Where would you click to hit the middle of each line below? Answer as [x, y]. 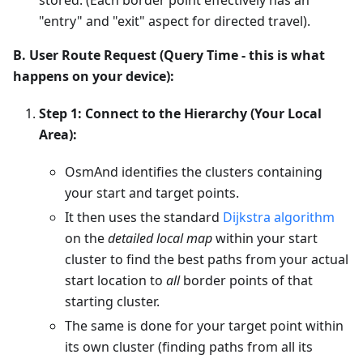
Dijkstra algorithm [279, 217]
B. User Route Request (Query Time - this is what [169, 55]
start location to [115, 280]
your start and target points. [152, 192]
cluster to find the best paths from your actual [207, 259]
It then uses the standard [144, 217]
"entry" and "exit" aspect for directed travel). [175, 21]
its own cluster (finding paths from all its [189, 346]
